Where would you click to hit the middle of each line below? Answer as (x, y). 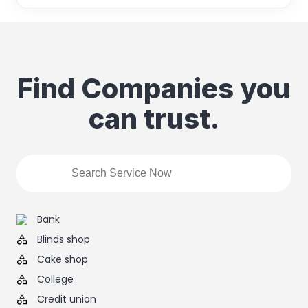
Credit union (66, 299)
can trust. (154, 118)
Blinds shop (63, 239)
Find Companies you (154, 88)
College (55, 279)
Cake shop (62, 259)
